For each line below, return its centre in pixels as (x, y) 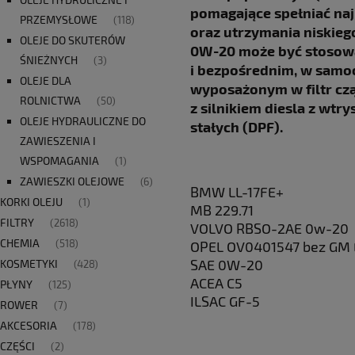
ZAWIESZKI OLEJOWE (72, 181)
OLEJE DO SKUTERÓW (73, 40)
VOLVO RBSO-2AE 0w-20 (269, 229)
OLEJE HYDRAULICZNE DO (83, 121)
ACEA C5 (216, 283)
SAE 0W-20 (227, 265)
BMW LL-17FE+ (237, 192)
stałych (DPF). (237, 127)
